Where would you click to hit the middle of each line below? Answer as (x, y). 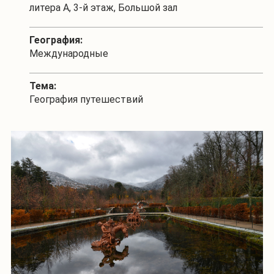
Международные (69, 53)
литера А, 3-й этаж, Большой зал (103, 7)
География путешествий (86, 99)
